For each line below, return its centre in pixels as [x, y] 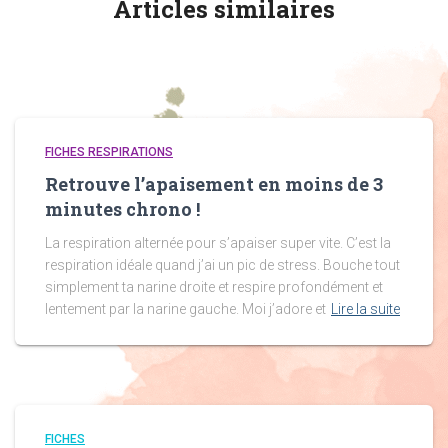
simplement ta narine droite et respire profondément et [214, 287]
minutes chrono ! [122, 209]
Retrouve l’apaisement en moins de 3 [214, 184]
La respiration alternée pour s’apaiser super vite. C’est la [218, 243]
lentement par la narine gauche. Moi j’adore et [185, 309]
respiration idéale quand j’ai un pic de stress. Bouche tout [222, 265]
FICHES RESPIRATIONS [109, 152]
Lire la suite [365, 309]
